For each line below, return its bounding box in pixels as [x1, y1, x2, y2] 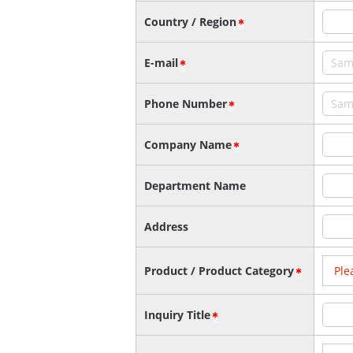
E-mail [144, 54, 178, 70]
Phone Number [144, 95, 227, 111]
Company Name [144, 136, 232, 152]
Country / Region [144, 13, 236, 29]
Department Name [144, 177, 246, 193]
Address [144, 218, 188, 234]
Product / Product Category [144, 262, 294, 278]
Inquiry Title [144, 307, 210, 322]
